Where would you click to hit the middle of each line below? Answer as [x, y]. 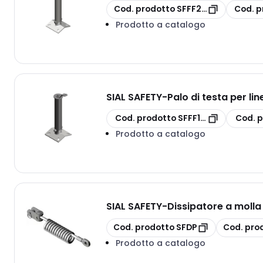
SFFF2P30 [197, 9]
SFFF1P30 [197, 118]
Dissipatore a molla [214, 206]
